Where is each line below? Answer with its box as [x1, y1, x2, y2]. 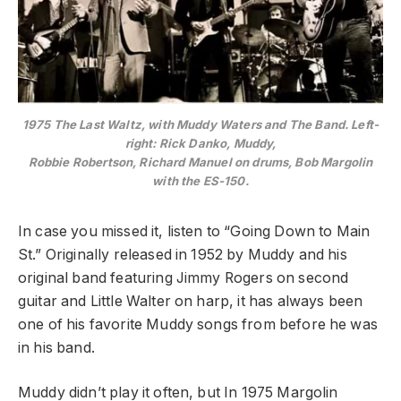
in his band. [18, 338, 99, 356]
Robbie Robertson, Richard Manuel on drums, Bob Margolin [28, 154, 373, 169]
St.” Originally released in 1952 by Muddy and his [18, 245, 347, 263]
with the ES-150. [152, 173, 249, 188]
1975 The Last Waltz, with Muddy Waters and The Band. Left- [21, 116, 380, 132]
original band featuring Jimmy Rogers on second [18, 269, 349, 286]
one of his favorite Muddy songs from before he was [18, 315, 378, 333]
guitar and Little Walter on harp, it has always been [18, 292, 363, 310]
